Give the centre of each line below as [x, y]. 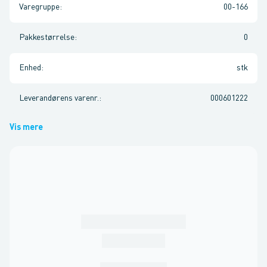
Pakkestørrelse [47, 38]
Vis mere [26, 128]
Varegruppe [39, 7]
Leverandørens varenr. [59, 98]
